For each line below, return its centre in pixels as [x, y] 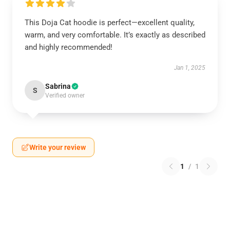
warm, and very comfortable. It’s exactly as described [115, 35]
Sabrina [58, 86]
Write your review [57, 147]
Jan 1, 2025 [190, 68]
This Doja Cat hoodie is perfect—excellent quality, [110, 23]
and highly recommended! [69, 47]
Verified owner [65, 95]
